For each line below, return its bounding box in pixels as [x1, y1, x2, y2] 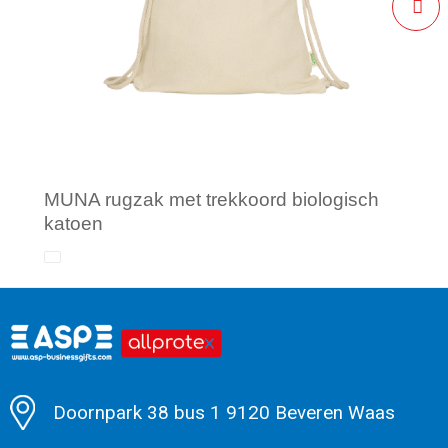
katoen [44, 212, 103, 234]
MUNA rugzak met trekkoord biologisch [44, 188, 379, 210]
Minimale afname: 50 [69, 354, 241, 376]
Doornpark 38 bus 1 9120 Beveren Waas [52, 401, 395, 424]
